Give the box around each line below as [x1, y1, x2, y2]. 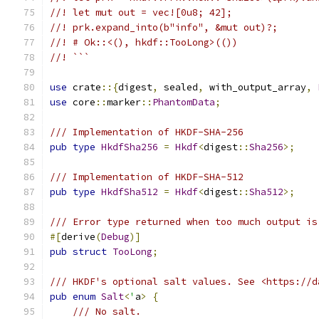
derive [61, 231, 95, 243]
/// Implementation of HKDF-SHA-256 [50, 126, 244, 138]
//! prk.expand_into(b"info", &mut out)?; [50, 21, 278, 33]
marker [107, 96, 141, 108]
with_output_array [204, 81, 306, 93]
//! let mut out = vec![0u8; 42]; [50, 6, 232, 19]
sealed [158, 81, 198, 93]
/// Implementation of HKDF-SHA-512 [50, 171, 244, 183]
